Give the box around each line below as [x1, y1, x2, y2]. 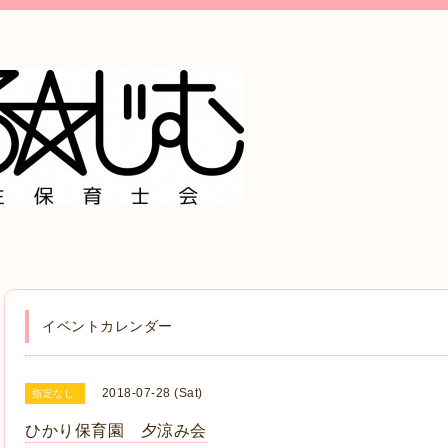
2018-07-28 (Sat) [101, 386, 203, 400]
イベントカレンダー [42, 318, 173, 334]
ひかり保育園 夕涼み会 [25, 422, 207, 439]
